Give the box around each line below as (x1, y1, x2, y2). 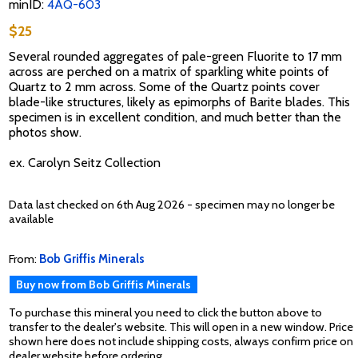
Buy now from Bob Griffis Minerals (16, 278, 191, 292)
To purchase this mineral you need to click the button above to (9, 305, 322, 320)
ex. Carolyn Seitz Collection (9, 155, 161, 171)
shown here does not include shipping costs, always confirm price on (9, 334, 353, 349)
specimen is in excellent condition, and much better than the (9, 109, 341, 125)
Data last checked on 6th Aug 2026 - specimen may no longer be (9, 197, 335, 212)
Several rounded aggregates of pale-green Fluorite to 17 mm (9, 49, 342, 65)
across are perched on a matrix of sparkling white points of (9, 64, 329, 80)
